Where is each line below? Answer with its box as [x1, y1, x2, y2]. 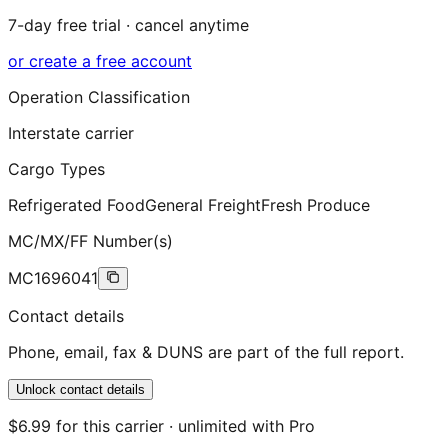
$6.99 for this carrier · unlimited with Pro [8, 416, 315, 437]
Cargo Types [8, 159, 105, 180]
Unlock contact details [16, 382, 145, 398]
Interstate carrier [8, 123, 134, 144]
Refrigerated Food [8, 195, 145, 216]
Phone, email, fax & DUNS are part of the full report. [8, 342, 404, 363]
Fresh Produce [261, 195, 370, 216]
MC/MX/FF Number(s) [8, 231, 173, 252]
